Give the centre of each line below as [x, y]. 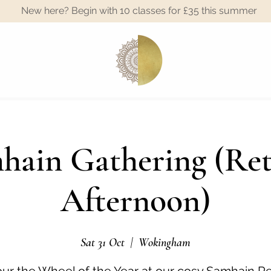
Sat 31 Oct [103, 243]
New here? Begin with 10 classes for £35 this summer [139, 11]
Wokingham [165, 243]
